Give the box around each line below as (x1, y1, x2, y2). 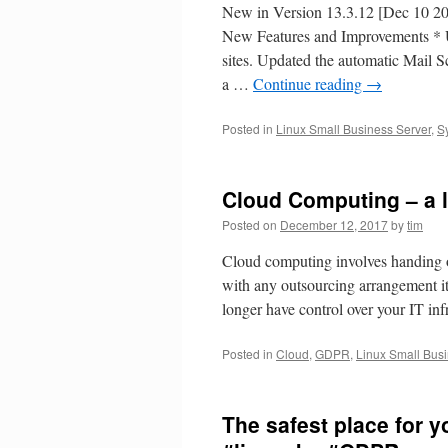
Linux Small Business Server (276, 120, 431, 137)
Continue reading (253, 73, 366, 94)
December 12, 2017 (280, 216, 388, 233)
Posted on (222, 216, 277, 233)
